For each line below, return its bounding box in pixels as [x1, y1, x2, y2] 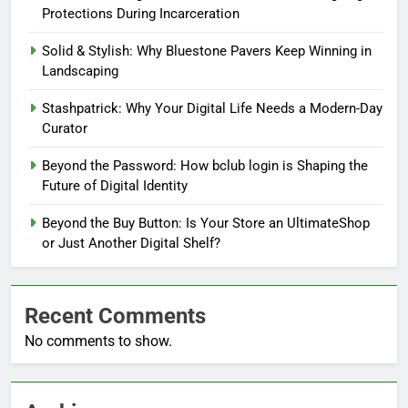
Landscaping [42, 62, 118, 79]
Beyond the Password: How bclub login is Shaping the [42, 157, 368, 174]
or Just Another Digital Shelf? [42, 234, 220, 251]
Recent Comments [25, 302, 206, 329]
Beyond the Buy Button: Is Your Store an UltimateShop [42, 214, 370, 231]
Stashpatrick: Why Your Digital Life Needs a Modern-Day [42, 99, 382, 117]
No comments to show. [25, 331, 172, 350]
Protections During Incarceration [42, 5, 240, 22]
